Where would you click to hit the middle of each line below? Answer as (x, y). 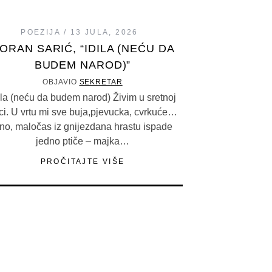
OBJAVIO (61, 82)
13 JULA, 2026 (104, 32)
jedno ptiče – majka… (83, 141)
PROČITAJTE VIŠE (83, 161)
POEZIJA (41, 32)
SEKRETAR (101, 82)
